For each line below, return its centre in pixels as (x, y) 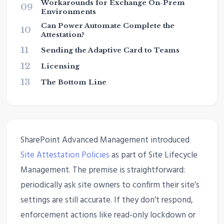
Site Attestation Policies (65, 155)
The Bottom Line (73, 82)
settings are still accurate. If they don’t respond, (106, 200)
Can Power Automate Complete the (107, 26)
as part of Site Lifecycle (153, 155)
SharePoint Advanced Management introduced (105, 140)
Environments (68, 12)
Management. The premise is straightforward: (102, 170)
